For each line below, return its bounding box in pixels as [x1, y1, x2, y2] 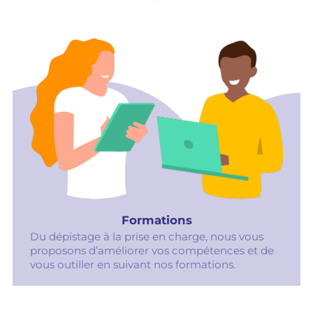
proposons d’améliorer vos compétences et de [29, 243, 274, 257]
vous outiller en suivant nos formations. [29, 257, 235, 271]
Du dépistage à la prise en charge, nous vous [29, 229, 263, 243]
